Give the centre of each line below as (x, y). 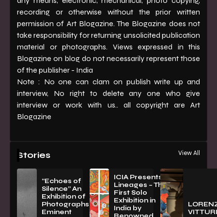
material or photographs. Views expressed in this (108, 46)
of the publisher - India (55, 70)
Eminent (56, 212)
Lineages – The (140, 185)
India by (127, 208)
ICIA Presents (138, 177)
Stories (34, 155)
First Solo (130, 193)
